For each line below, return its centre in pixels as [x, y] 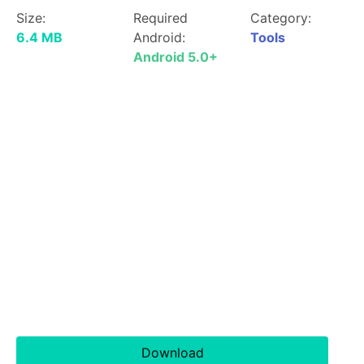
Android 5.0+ [175, 57]
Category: [281, 18]
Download [172, 353]
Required [160, 18]
